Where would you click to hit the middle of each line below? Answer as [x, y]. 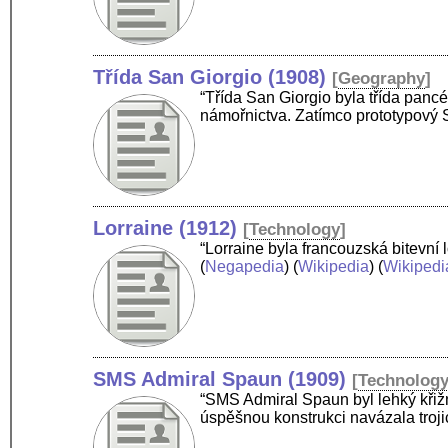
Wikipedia [334, 266]
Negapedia [245, 266]
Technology [295, 229]
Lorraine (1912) [165, 227]
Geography [382, 78]
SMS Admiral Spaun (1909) [220, 378]
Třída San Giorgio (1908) [210, 76]
